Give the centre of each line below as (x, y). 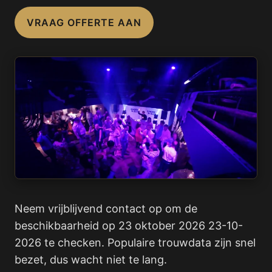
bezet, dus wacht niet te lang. (91, 260)
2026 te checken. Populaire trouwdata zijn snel (135, 243)
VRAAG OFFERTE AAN (84, 22)
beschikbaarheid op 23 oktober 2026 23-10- (129, 226)
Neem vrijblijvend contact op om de (106, 209)
